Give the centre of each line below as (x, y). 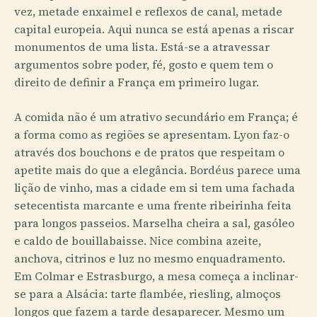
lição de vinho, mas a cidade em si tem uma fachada (155, 188)
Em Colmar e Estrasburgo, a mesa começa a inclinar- (156, 276)
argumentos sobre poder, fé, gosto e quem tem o (144, 64)
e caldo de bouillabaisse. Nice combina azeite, (138, 241)
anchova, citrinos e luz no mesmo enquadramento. (150, 258)
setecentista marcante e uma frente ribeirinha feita (153, 205)
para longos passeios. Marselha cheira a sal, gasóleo (154, 223)
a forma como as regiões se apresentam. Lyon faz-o (152, 134)
